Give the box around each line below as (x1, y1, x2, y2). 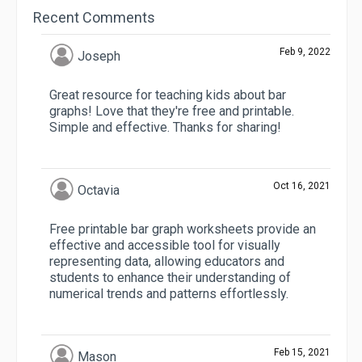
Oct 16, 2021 (273, 179, 330, 192)
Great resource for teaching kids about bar (49, 86, 286, 103)
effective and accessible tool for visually (49, 237, 280, 253)
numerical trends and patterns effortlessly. (49, 285, 288, 301)
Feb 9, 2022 (280, 45, 330, 57)
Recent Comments (33, 8, 155, 26)
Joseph (77, 48, 120, 64)
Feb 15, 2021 (274, 346, 330, 358)
